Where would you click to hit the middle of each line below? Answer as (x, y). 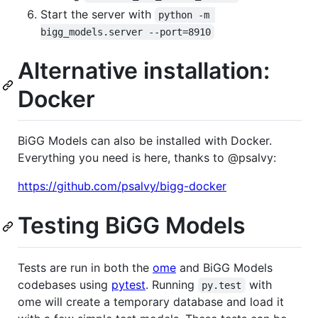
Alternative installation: (144, 70)
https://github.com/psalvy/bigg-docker (122, 186)
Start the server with (98, 14)
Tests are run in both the (85, 267)
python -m (187, 15)
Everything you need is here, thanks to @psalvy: (147, 158)
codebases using (65, 284)
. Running (172, 284)
